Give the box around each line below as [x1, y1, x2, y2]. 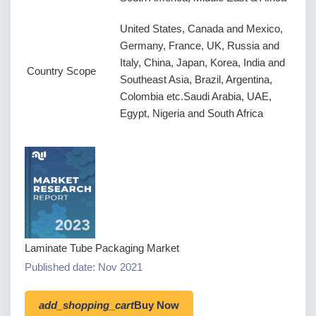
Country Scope [27, 65, 96, 78]
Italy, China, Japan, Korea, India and [120, 56, 285, 69]
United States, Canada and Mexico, [120, 23, 283, 35]
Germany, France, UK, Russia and [120, 39, 279, 52]
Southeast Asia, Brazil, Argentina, [120, 73, 272, 86]
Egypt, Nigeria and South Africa [120, 107, 263, 120]
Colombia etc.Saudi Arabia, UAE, [120, 90, 272, 103]
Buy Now [134, 298, 179, 311]
